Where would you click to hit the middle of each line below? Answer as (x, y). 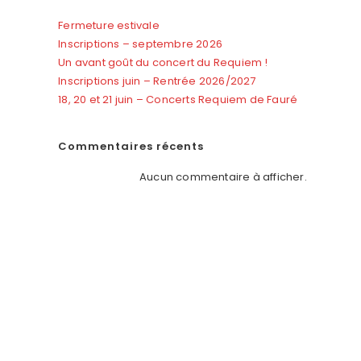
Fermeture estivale (109, 25)
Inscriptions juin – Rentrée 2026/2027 (157, 81)
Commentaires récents (131, 146)
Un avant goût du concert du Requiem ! (163, 62)
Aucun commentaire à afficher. (223, 177)
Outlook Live (85, 91)
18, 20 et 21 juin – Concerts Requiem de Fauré (178, 100)
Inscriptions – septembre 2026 (140, 44)
